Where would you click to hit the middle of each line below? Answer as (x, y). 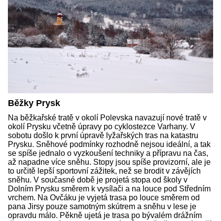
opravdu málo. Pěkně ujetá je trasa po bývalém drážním (105, 215)
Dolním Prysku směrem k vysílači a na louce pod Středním (109, 188)
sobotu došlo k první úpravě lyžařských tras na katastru (103, 135)
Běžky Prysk (34, 103)
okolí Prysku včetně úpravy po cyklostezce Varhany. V (102, 126)
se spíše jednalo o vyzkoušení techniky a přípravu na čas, (108, 153)
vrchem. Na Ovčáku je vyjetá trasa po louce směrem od (104, 197)
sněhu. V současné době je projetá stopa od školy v (98, 180)
